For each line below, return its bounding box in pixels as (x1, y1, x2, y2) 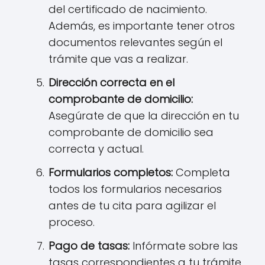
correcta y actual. (49, 141, 144, 157)
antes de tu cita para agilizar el (49, 198, 216, 214)
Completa (173, 165, 230, 180)
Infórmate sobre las (130, 238, 238, 254)
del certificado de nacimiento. (49, 2, 207, 17)
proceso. (49, 215, 95, 230)
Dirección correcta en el (49, 75, 174, 91)
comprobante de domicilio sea (49, 125, 214, 140)
